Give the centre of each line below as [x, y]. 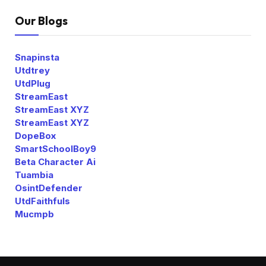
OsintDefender [49, 188]
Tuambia [34, 175]
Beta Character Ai [55, 161]
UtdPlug [33, 83]
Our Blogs [41, 20]
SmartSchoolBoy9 [56, 148]
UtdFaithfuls [42, 201]
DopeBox [35, 135]
